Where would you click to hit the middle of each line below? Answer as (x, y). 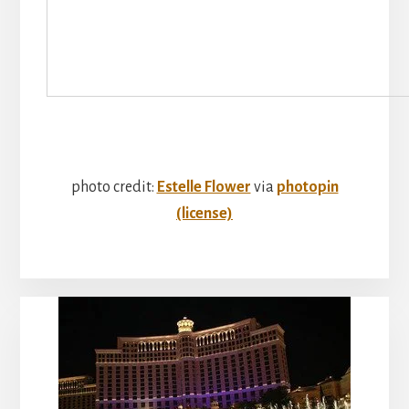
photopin (307, 187)
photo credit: (114, 187)
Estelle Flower (204, 187)
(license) (204, 213)
